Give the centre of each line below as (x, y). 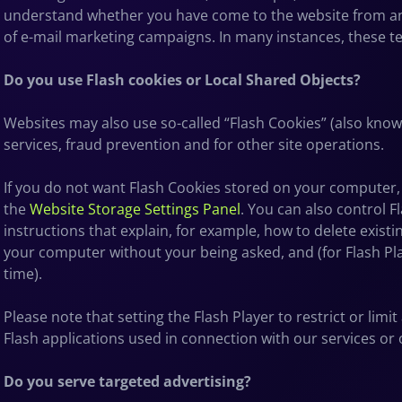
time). (23, 273)
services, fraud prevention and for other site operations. (194, 144)
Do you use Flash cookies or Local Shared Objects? (182, 79)
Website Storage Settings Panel (135, 209)
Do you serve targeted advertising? (127, 381)
